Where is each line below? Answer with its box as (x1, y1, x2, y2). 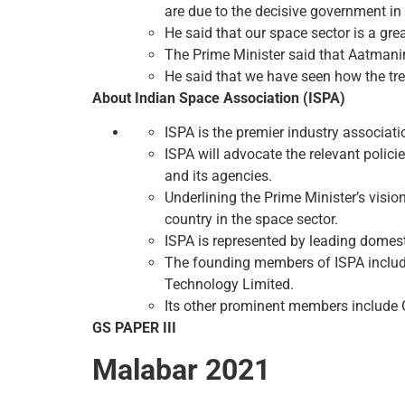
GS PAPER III (92, 319, 176, 337)
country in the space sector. (165, 211, 338, 229)
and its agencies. (165, 167, 272, 185)
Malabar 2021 (92, 352, 270, 387)
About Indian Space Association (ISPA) (92, 89, 345, 107)
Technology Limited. (165, 276, 294, 294)
